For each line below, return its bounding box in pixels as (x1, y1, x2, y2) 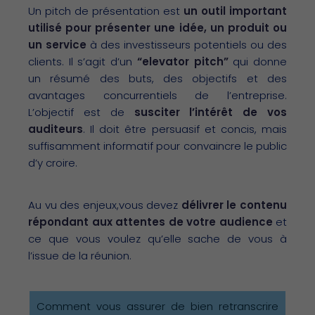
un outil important (184, 3, 287, 18)
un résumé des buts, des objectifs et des (28, 70, 287, 86)
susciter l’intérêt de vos (134, 104, 287, 120)
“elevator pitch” (136, 53, 229, 69)
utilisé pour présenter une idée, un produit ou (28, 20, 287, 35)
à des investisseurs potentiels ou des (86, 37, 287, 52)
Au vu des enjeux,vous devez (28, 197, 179, 212)
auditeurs (28, 121, 83, 136)
